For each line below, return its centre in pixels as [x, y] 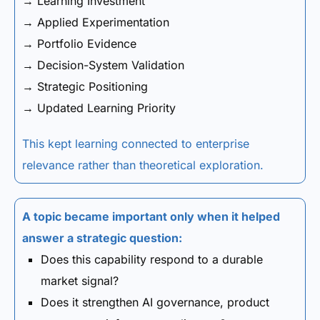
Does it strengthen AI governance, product [155, 302]
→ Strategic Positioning [85, 86]
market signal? [80, 281]
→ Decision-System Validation [103, 65]
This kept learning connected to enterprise [136, 144]
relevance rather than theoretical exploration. [143, 165]
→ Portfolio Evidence [79, 44]
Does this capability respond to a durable [152, 259]
